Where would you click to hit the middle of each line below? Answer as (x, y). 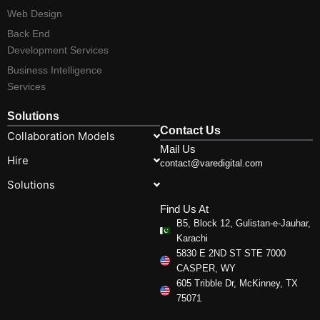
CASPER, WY (206, 269)
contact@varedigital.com (211, 163)
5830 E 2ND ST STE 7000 (231, 254)
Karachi (192, 239)
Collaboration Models (61, 136)
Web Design (35, 13)
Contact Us (190, 130)
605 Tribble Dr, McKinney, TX (237, 284)
